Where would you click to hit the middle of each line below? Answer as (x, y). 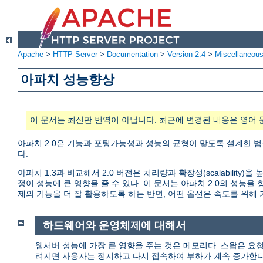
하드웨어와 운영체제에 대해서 (114, 226)
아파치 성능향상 (68, 80)
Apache (31, 55)
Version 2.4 (186, 55)
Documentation (132, 55)
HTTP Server (75, 55)
